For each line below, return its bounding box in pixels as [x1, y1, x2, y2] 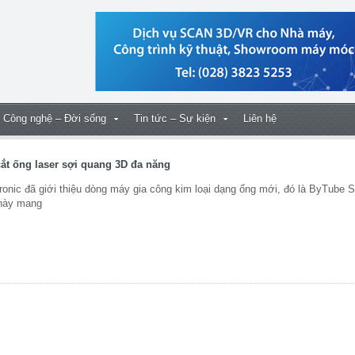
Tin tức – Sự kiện [134, 113, 216, 124]
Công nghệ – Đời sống [3, 113, 106, 124]
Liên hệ [243, 113, 277, 124]
